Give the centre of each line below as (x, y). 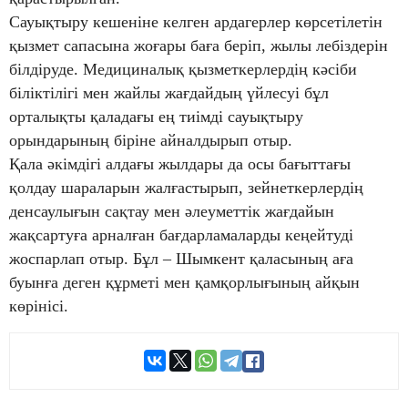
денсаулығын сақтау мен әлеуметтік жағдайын (172, 212)
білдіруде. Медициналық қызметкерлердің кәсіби (183, 70)
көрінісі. (39, 306)
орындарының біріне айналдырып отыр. (151, 141)
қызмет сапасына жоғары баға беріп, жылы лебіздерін (199, 46)
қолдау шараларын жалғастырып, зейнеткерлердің (186, 188)
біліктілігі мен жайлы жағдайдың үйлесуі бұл (169, 93)
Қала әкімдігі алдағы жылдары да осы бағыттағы (180, 164)
